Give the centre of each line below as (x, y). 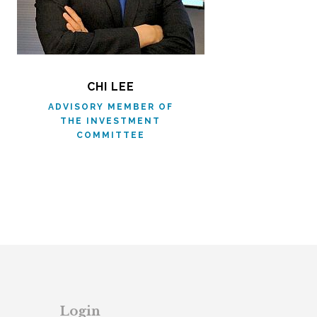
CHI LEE (110, 87)
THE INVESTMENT (110, 121)
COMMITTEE (110, 135)
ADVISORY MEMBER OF (110, 107)
